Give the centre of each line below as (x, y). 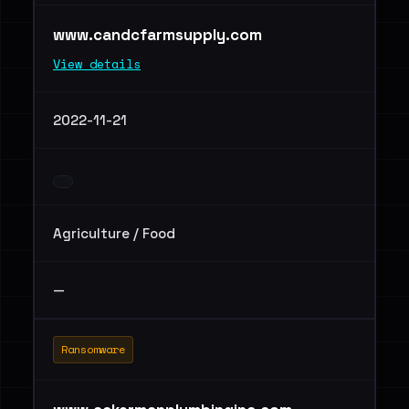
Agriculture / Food (114, 233)
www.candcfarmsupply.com (159, 35)
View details (97, 64)
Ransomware (93, 349)
